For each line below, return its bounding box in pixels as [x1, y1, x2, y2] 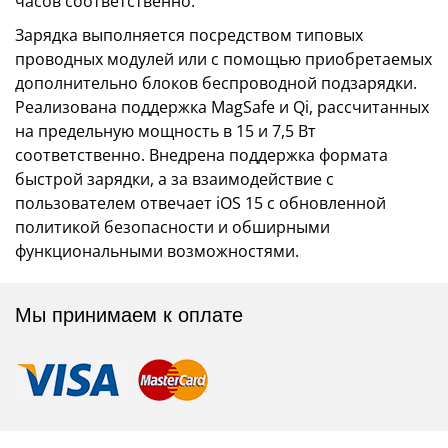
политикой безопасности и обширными [15, 215, 330, 238]
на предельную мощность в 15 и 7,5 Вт [15, 119, 316, 142]
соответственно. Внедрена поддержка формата [15, 143, 388, 166]
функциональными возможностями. [15, 239, 299, 262]
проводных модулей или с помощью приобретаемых [15, 47, 432, 70]
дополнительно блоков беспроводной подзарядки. [15, 71, 417, 94]
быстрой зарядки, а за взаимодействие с [15, 167, 334, 190]
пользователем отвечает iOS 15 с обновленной [15, 191, 386, 214]
